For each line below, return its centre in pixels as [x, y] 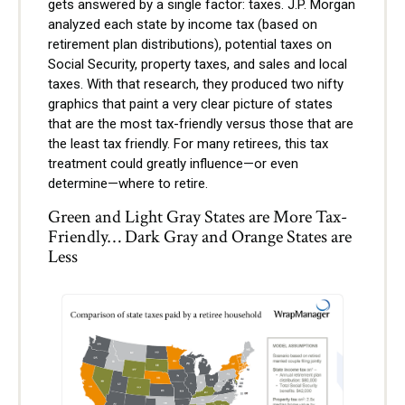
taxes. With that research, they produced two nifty [196, 84]
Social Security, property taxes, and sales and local [198, 64]
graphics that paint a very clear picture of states [190, 104]
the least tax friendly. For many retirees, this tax [188, 143]
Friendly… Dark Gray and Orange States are [200, 236]
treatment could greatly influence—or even [173, 163]
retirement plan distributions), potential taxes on [190, 44]
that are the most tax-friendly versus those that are [201, 123]
